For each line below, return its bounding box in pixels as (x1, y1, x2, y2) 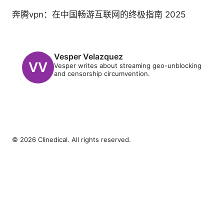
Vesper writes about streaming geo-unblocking (54, 61, 201, 70)
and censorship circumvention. (54, 69, 150, 78)
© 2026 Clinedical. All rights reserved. (12, 135, 131, 144)
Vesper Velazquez (54, 51, 123, 62)
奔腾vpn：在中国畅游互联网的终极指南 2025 (12, 9, 185, 20)
